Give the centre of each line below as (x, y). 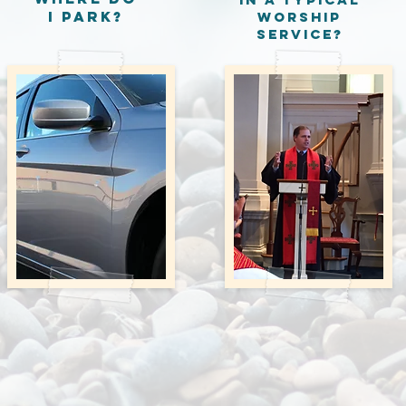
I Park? (86, 16)
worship (300, 17)
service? (300, 34)
